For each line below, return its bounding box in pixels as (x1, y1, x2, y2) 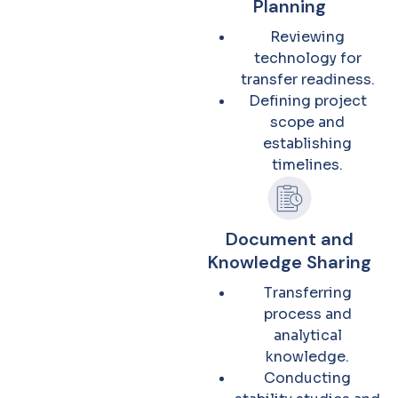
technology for (253, 49, 362, 68)
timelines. (272, 155, 343, 174)
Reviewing (270, 28, 345, 46)
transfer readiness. (240, 70, 375, 89)
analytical (273, 326, 342, 345)
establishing (263, 134, 352, 153)
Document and (226, 227, 354, 251)
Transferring (263, 283, 352, 302)
